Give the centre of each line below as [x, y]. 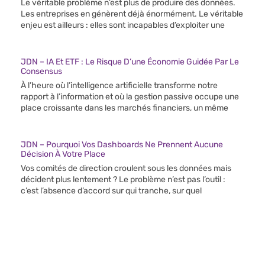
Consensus [41, 71]
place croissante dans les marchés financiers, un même [125, 108]
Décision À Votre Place [63, 154]
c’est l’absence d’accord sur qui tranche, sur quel [111, 190]
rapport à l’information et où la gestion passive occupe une [130, 96]
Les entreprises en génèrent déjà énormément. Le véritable [132, 14]
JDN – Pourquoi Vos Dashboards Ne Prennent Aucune [122, 144]
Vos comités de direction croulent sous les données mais [126, 168]
